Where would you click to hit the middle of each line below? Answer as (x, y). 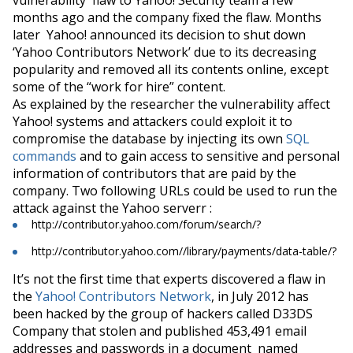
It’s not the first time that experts (112, 279)
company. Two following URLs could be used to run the (175, 190)
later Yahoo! (51, 34)
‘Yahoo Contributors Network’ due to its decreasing (165, 52)
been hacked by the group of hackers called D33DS (163, 313)
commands (45, 156)
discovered (243, 279)
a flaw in (300, 279)
